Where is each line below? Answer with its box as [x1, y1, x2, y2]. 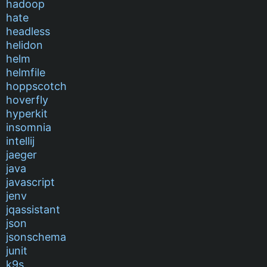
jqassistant [6, 203, 60, 216]
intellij [6, 134, 35, 147]
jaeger [6, 148, 37, 161]
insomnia [6, 120, 51, 133]
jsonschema [6, 230, 66, 243]
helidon [6, 38, 43, 51]
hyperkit [6, 107, 48, 120]
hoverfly [6, 93, 48, 106]
